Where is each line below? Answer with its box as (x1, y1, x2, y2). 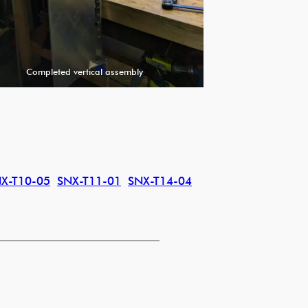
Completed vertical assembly (25, 65, 143, 77)
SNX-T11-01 (57, 174, 121, 188)
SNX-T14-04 (128, 174, 192, 188)
